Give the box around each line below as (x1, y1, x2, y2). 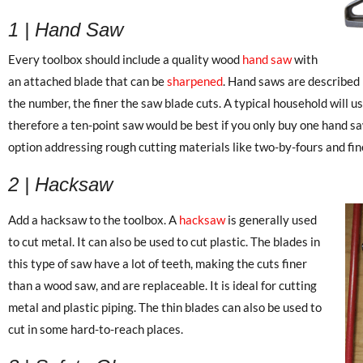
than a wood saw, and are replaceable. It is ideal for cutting (8, 277, 317, 293)
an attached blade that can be (8, 73, 167, 88)
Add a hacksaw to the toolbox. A (8, 211, 179, 227)
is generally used (225, 211, 317, 227)
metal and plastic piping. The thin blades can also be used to (8, 299, 322, 314)
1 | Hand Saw (8, 18, 123, 41)
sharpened (167, 73, 223, 88)
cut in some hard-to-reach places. (8, 321, 183, 336)
